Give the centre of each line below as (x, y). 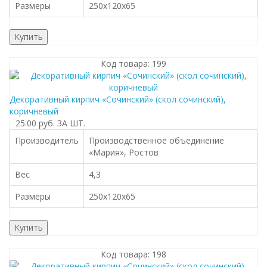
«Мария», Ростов (124, 152)
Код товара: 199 (133, 63)
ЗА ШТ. (71, 123)
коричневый (34, 111)
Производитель (47, 140)
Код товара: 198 (133, 254)
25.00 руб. (35, 123)
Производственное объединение (156, 140)
